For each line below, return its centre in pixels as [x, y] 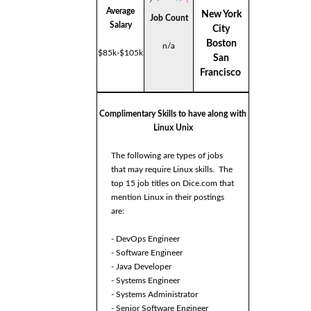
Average [120, 11]
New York [221, 14]
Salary [120, 25]
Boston [221, 43]
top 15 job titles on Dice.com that [173, 184]
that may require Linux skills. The [172, 170]
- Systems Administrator [154, 295]
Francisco [221, 73]
